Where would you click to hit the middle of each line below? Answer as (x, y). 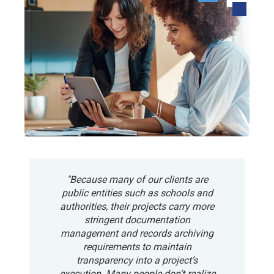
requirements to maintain (137, 246)
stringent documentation (137, 220)
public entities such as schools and (137, 193)
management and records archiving (137, 233)
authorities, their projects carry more (137, 206)
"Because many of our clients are (137, 179)
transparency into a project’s (137, 260)
